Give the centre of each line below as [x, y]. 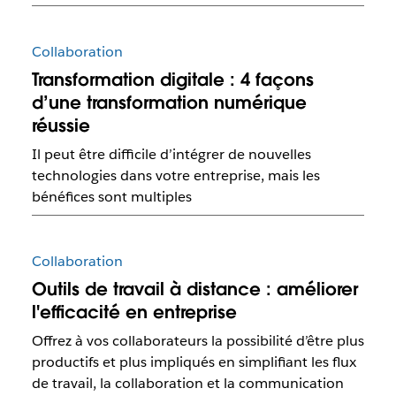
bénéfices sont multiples [111, 196]
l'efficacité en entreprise [134, 312]
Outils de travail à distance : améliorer [194, 289]
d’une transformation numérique [169, 102]
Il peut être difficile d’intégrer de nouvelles [171, 154]
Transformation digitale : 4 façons [172, 79]
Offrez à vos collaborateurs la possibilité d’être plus [198, 341]
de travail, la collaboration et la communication [187, 384]
